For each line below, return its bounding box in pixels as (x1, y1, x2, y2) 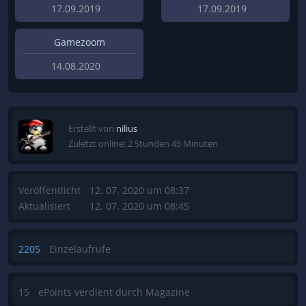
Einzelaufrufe (49, 242, 111, 255)
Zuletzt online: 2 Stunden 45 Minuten (68, 137, 218, 150)
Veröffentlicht (18, 183, 81, 197)
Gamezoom (53, 36, 105, 49)
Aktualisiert (18, 199, 70, 212)
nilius (116, 122, 137, 135)
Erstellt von (68, 122, 116, 135)
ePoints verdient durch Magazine (38, 285, 190, 298)
